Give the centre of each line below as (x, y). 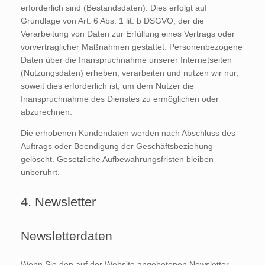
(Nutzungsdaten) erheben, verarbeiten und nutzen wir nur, (130, 72)
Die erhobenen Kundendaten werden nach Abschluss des (128, 133)
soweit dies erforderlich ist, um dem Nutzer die (107, 85)
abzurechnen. (46, 112)
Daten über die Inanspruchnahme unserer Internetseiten (126, 59)
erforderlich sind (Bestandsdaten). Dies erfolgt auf (114, 7)
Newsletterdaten (67, 235)
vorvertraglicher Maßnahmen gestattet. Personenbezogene (132, 46)
